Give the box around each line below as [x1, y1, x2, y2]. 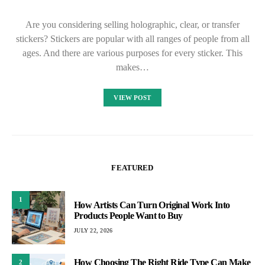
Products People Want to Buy [74, 211, 183, 221]
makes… [116, 62, 149, 72]
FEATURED [111, 163, 154, 172]
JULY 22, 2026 [74, 227, 113, 234]
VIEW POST [114, 93, 151, 101]
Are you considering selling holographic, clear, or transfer [25, 19, 240, 30]
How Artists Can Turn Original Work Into [74, 200, 230, 211]
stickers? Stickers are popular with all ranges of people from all [15, 33, 250, 44]
